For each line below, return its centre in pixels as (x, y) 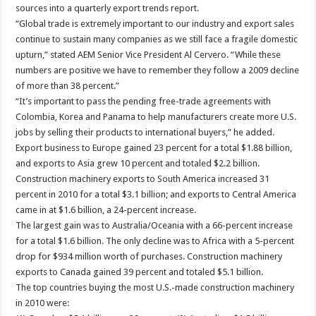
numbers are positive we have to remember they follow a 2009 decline (158, 71)
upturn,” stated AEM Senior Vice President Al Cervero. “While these (148, 55)
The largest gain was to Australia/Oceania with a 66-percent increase (154, 226)
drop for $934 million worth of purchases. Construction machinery (149, 257)
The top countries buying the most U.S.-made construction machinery (155, 288)
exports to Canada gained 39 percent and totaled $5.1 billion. (140, 272)
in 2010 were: (43, 303)
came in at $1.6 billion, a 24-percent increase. (106, 210)
